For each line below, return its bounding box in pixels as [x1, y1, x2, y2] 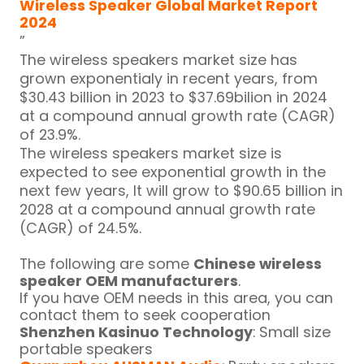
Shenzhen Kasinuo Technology [19, 321, 253, 342]
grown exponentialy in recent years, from [19, 67, 318, 89]
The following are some [19, 253, 194, 274]
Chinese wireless [193, 253, 323, 274]
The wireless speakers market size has [19, 49, 298, 70]
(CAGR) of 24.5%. [19, 217, 142, 238]
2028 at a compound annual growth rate [19, 198, 316, 219]
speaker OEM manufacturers [19, 270, 239, 291]
